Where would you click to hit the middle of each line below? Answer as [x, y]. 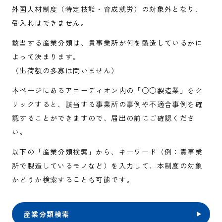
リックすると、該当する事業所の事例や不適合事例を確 [107, 104]
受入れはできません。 [50, 23]
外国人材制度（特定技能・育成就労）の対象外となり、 [107, 9]
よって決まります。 [46, 56]
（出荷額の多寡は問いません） [65, 70]
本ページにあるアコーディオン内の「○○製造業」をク [107, 90]
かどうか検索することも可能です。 [73, 179]
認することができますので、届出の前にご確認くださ [104, 118]
